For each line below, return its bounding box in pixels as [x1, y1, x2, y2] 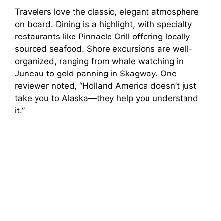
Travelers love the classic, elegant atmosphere [15, 6, 199, 17]
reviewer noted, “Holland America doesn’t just [15, 80, 196, 91]
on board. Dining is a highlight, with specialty [15, 19, 192, 29]
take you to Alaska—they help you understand [15, 93, 198, 103]
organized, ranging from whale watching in [15, 56, 184, 66]
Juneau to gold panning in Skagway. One [15, 68, 177, 78]
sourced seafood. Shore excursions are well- [15, 43, 192, 54]
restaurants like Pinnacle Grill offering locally [15, 31, 190, 41]
